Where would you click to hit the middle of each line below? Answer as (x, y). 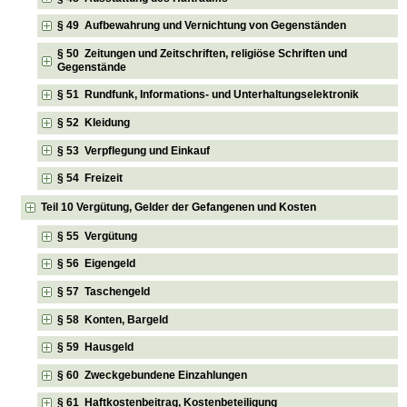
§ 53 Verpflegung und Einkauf (134, 150)
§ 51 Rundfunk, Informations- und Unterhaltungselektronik (208, 95)
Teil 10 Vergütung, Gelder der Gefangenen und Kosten (179, 207)
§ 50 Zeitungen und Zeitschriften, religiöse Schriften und (203, 53)
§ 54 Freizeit (90, 179)
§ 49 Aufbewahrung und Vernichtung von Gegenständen (202, 26)
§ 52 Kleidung (94, 122)
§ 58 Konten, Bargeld (113, 319)
